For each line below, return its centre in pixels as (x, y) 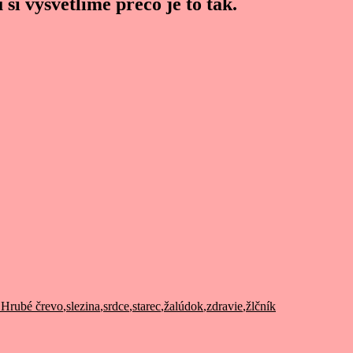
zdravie (225, 306)
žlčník (261, 306)
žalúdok (184, 306)
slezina (83, 306)
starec (147, 306)
